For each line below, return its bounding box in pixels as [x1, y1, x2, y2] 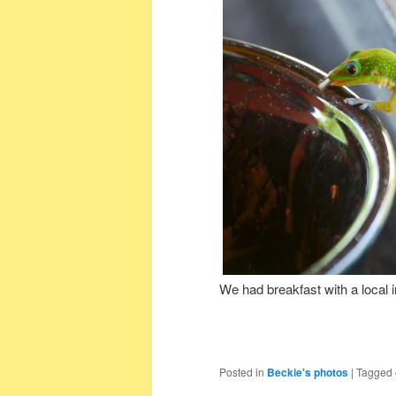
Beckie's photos [267, 363, 348, 380]
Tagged [356, 363, 392, 379]
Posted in [219, 363, 264, 379]
